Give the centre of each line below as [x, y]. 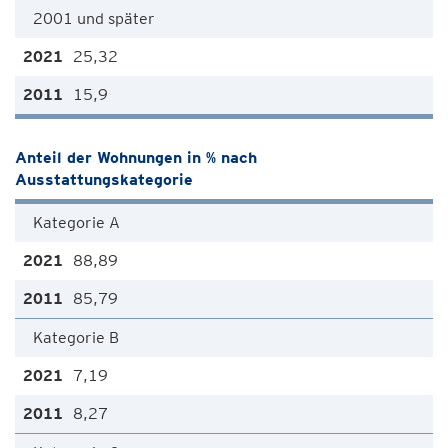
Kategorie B [76, 337]
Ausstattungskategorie [104, 179]
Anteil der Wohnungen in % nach [136, 157]
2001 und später [94, 18]
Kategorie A [76, 222]
